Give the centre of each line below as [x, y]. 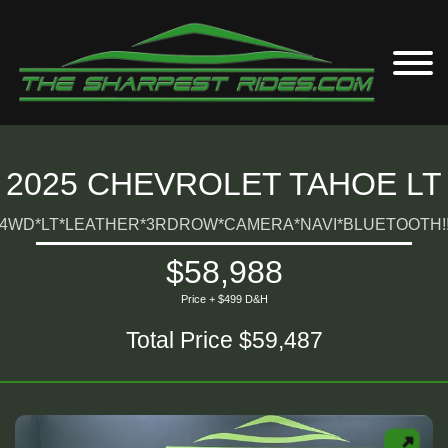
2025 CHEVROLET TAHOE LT [224, 184]
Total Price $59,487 [224, 340]
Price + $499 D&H [224, 299]
